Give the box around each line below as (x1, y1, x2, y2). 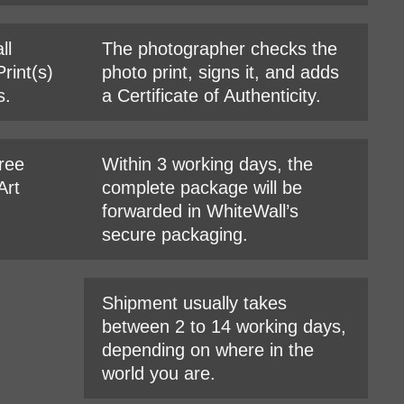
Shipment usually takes (101, 292, 287, 313)
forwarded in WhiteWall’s (101, 200, 298, 221)
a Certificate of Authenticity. (101, 85, 321, 106)
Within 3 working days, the (101, 153, 313, 174)
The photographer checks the (101, 38, 337, 59)
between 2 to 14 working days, (101, 316, 346, 336)
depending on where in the (101, 339, 314, 360)
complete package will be (101, 177, 302, 197)
